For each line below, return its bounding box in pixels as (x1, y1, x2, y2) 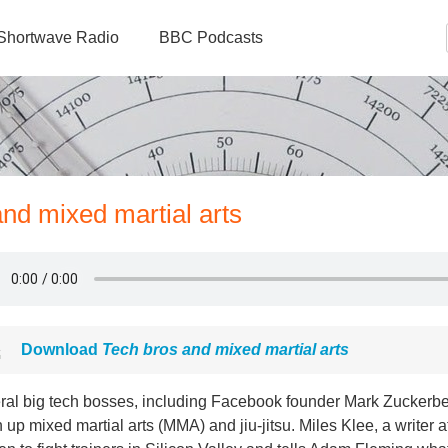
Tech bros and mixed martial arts (102, 341, 349, 358)
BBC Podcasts (159, 29, 263, 46)
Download (21, 341, 102, 358)
